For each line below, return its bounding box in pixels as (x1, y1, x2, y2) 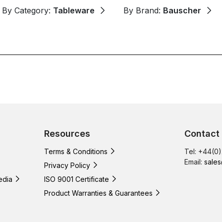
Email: (184, 157, 204, 166)
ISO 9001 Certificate (44, 174, 109, 183)
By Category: (2, 5, 53, 15)
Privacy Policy (44, 161, 90, 169)
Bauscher (163, 5, 201, 15)
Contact (184, 128, 220, 139)
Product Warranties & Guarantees (44, 188, 153, 197)
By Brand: (123, 5, 163, 15)
